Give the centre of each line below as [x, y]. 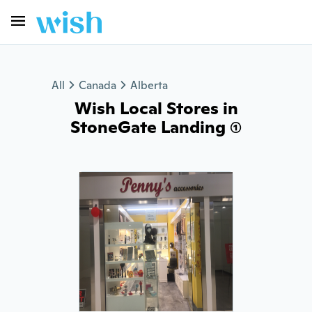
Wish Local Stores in [156, 108]
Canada [97, 85]
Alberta [149, 85]
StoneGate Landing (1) [156, 127]
